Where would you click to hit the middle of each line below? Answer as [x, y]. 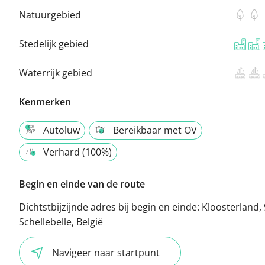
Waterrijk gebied [56, 72]
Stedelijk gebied [54, 43]
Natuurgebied [50, 14]
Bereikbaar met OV [155, 130]
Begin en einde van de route [82, 184]
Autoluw [62, 130]
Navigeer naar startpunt [106, 252]
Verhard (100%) [77, 152]
